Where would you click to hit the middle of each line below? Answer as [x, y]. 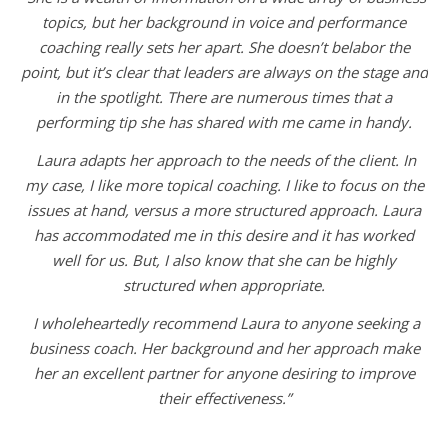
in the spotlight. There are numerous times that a [224, 96]
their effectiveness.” [224, 397]
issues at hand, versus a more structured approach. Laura [224, 209]
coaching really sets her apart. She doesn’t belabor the [224, 46]
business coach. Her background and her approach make [224, 347]
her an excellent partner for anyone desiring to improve [224, 372]
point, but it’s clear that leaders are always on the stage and [224, 71]
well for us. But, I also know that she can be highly [224, 259]
